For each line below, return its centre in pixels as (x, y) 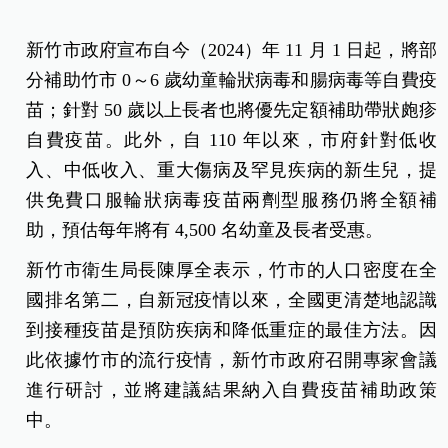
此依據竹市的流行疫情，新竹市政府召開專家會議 (231, 359)
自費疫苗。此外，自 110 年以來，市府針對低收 (231, 139)
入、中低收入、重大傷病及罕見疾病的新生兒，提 (231, 169)
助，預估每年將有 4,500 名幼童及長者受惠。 (205, 229)
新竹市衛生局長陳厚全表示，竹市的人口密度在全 (231, 269)
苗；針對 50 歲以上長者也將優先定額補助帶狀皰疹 (231, 109)
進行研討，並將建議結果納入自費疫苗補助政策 (231, 389)
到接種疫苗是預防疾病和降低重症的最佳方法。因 (231, 329)
